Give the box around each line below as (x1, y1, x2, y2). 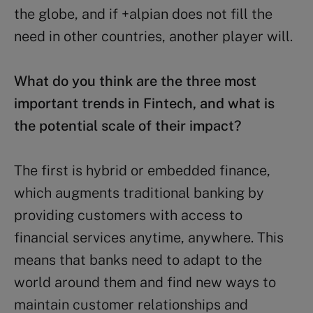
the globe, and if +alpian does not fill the (14, 5, 272, 22)
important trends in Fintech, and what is (14, 94, 275, 112)
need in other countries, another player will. (14, 27, 293, 45)
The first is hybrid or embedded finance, (14, 161, 270, 179)
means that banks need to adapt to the (14, 251, 262, 268)
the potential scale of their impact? (14, 117, 241, 134)
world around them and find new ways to (14, 273, 276, 291)
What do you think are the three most (14, 72, 256, 89)
